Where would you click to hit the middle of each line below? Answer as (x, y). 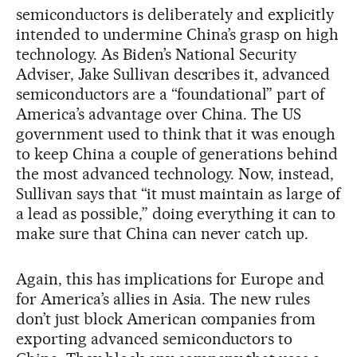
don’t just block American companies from (166, 318)
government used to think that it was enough (176, 133)
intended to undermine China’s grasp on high (178, 34)
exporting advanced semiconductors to (155, 338)
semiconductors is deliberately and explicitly (175, 14)
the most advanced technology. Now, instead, (175, 173)
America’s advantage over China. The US (159, 114)
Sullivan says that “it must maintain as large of (178, 193)
